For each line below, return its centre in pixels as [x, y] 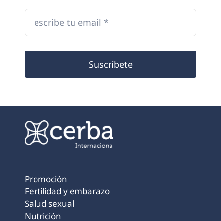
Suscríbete [110, 64]
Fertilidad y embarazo [67, 191]
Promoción [46, 179]
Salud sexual [49, 203]
